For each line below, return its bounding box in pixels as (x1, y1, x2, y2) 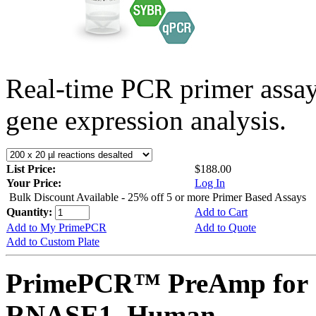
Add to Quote (195, 221, 256, 233)
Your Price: (6, 176, 61, 189)
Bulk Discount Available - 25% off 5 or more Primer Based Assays (9, 190, 306, 203)
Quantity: (6, 205, 55, 218)
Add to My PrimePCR (6, 221, 107, 233)
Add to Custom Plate (6, 235, 99, 248)
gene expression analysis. (6, 104, 286, 135)
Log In (195, 176, 225, 189)
